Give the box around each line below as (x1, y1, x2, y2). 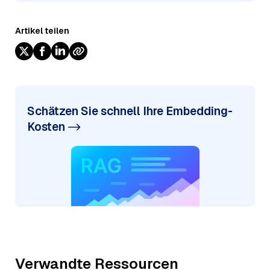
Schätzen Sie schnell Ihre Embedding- (27, 104, 233, 119)
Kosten (27, 119, 65, 134)
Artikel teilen (15, 25, 69, 36)
